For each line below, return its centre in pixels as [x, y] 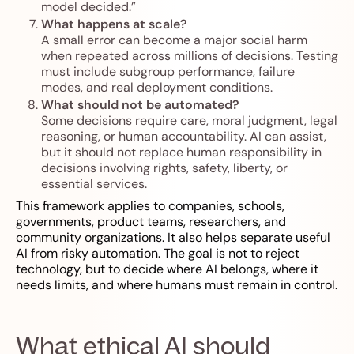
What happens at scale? [114, 24]
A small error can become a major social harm [174, 40]
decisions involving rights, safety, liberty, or [164, 168]
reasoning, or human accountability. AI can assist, [184, 137]
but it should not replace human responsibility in [181, 153]
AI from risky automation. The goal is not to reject [158, 254]
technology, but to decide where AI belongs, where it [167, 269]
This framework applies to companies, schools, [150, 206]
